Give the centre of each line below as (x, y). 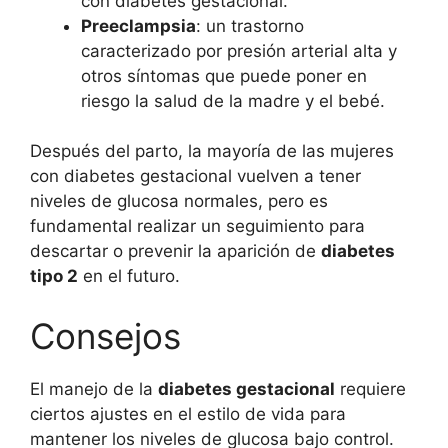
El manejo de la (94, 388)
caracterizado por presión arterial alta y (239, 50)
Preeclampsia (138, 25)
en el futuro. (129, 276)
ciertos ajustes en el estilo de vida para (188, 413)
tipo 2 (54, 276)
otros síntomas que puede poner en (224, 75)
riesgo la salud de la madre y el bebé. (233, 100)
